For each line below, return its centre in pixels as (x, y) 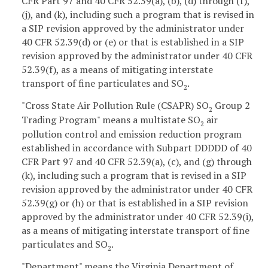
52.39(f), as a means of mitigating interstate (117, 70)
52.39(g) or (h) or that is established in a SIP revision (135, 203)
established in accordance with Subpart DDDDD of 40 (137, 148)
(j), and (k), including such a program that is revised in (138, 15)
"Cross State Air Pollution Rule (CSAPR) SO (115, 106)
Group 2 (231, 106)
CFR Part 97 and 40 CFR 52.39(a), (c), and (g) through (137, 162)
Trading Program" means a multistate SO (111, 120)
